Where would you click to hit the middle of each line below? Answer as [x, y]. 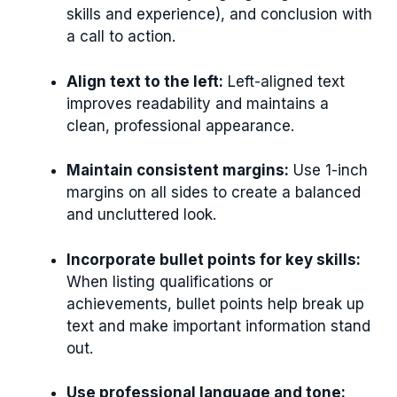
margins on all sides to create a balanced [214, 193]
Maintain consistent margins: [178, 171]
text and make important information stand [218, 326]
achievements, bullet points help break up [215, 304]
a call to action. [121, 37]
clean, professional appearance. [180, 125]
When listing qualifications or [170, 281]
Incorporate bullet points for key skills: [214, 259]
